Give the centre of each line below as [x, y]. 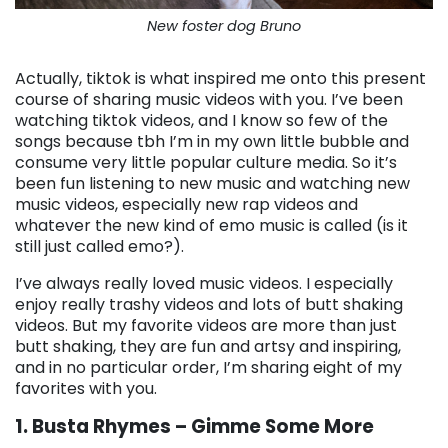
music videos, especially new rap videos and [186, 204]
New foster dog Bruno [224, 25]
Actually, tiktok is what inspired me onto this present [220, 78]
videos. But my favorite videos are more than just [206, 325]
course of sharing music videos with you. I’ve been [209, 99]
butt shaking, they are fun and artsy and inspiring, [208, 346]
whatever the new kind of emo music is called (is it [211, 225]
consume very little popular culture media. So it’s [206, 162]
